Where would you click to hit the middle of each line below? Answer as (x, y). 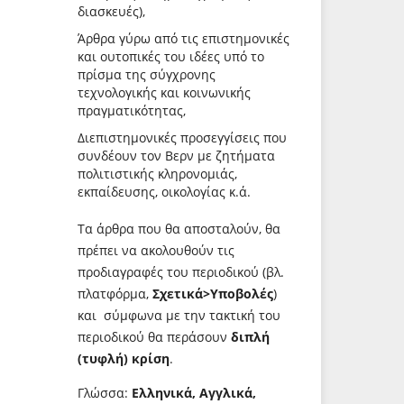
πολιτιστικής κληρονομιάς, (157, 174)
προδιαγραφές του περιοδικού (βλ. (181, 272)
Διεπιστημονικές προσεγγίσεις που (182, 138)
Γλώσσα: (105, 393)
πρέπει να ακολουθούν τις (156, 251)
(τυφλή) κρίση (124, 359)
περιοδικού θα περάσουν (154, 337)
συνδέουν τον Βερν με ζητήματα (176, 156)
